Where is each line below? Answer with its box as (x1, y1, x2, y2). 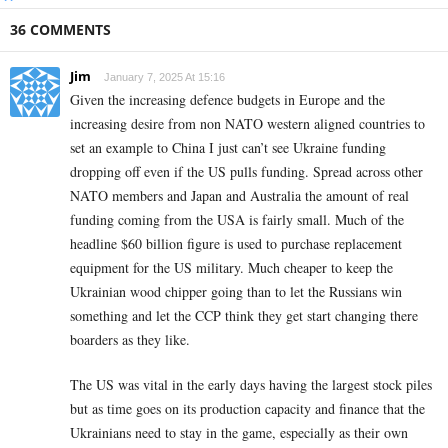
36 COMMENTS (10, 20, 111, 40)
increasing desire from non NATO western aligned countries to (70, 114, 425, 134)
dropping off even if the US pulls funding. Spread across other (70, 162, 423, 182)
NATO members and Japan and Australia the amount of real (70, 186, 409, 206)
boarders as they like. (70, 330, 190, 350)
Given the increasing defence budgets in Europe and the (70, 90, 385, 110)
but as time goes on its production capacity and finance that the (70, 399, 425, 419)
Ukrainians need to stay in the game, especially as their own (70, 423, 408, 443)
